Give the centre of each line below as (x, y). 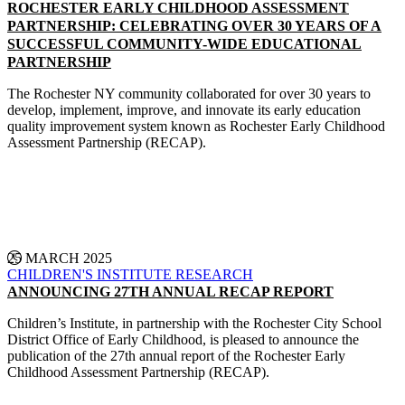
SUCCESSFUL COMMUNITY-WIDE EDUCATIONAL (184, 44)
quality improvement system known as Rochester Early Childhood (196, 126)
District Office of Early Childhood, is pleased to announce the (183, 339)
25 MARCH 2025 (60, 258)
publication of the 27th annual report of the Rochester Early (176, 356)
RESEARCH (214, 274)
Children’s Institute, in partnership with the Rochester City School (194, 323)
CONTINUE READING (189, 184)
